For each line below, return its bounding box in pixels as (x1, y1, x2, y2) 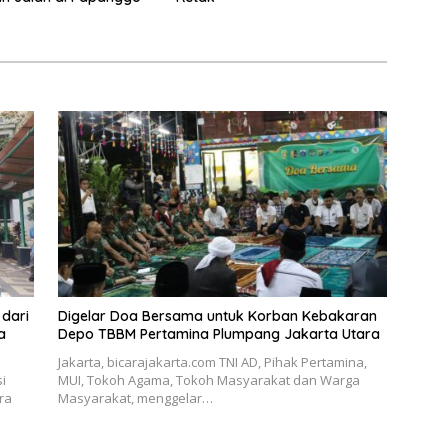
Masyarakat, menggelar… (57, 388, 213, 407)
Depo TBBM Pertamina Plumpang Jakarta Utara (57, 324, 380, 343)
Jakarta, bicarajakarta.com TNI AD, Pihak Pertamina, (57, 352, 367, 371)
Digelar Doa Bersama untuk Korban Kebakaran (57, 306, 377, 325)
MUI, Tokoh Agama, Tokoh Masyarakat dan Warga (57, 370, 360, 389)
